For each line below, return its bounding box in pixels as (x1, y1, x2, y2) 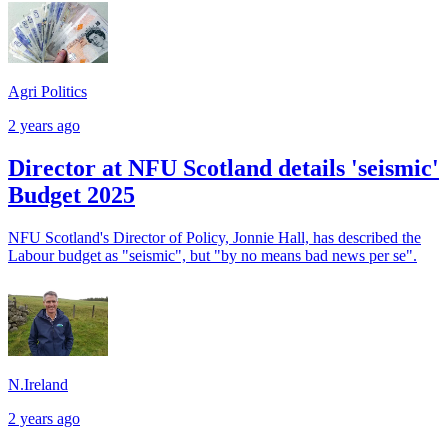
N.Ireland (8, 375, 68, 393)
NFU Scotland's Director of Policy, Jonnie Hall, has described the (8, 228, 421, 246)
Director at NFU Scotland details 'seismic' (8, 155, 439, 182)
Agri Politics (8, 83, 87, 101)
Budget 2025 (8, 182, 135, 209)
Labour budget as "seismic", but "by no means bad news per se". (8, 246, 417, 264)
